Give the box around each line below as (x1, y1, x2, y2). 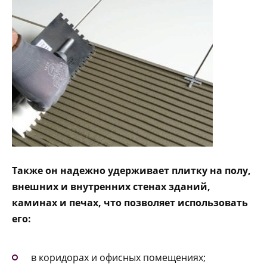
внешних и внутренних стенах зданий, (12, 179, 210, 193)
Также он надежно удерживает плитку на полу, (12, 163, 251, 177)
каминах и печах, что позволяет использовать (12, 195, 248, 209)
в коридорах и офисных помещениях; (31, 251, 206, 265)
